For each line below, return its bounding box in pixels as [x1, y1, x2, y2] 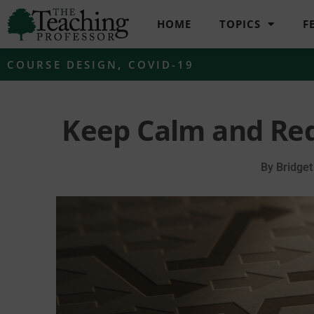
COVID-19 [128, 57, 195, 71]
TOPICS [219, 17, 261, 32]
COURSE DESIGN [7, 57, 118, 71]
